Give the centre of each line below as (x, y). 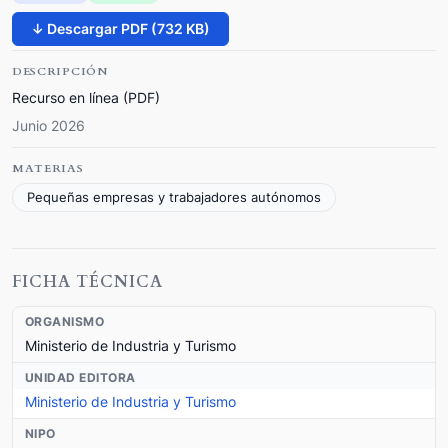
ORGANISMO (65, 321)
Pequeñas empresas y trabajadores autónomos (174, 197)
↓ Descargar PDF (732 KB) (120, 28)
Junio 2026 (48, 125)
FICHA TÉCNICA (87, 281)
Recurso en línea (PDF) (86, 97)
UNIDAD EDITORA (80, 377)
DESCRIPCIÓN (60, 71)
